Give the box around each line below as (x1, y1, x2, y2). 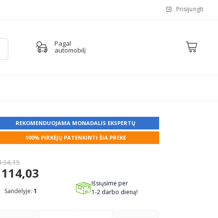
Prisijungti (176, 5, 203, 13)
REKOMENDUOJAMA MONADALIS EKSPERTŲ (16, 119, 136, 127)
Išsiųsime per (91, 179, 128, 187)
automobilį (54, 46, 86, 55)
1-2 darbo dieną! (91, 188, 138, 196)
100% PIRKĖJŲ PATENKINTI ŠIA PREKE (25, 134, 126, 141)
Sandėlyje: (4, 187, 34, 195)
